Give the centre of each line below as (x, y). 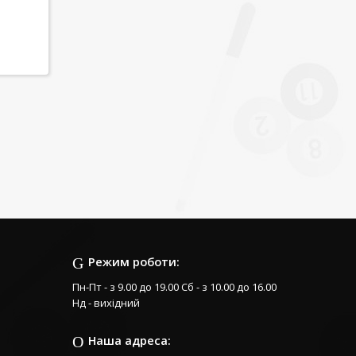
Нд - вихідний (106, 303)
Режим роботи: (134, 262)
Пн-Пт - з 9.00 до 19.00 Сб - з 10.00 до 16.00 (174, 287)
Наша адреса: (130, 341)
